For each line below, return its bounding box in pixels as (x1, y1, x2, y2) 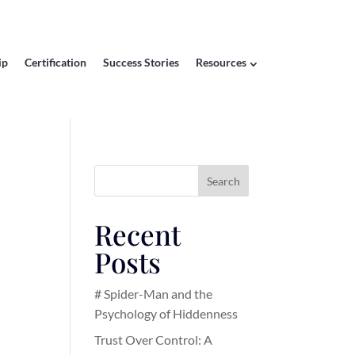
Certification (25, 55, 86, 69)
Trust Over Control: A (94, 332, 213, 347)
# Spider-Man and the (94, 286, 213, 301)
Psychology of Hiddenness (94, 306, 239, 321)
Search (206, 174, 240, 188)
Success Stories (103, 55, 179, 69)
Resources (196, 55, 246, 69)
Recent (94, 216, 181, 253)
